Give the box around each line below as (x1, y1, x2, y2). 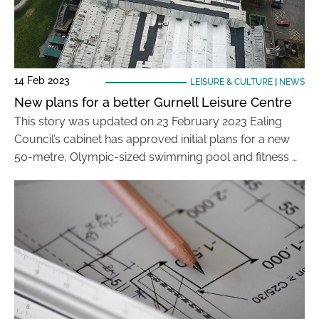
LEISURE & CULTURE (189, 77, 273, 87)
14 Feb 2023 (14, 75, 70, 86)
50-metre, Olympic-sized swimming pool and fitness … (14, 150, 297, 164)
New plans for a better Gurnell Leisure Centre (14, 95, 292, 110)
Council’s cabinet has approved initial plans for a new (14, 132, 290, 146)
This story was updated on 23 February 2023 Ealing (14, 115, 282, 128)
